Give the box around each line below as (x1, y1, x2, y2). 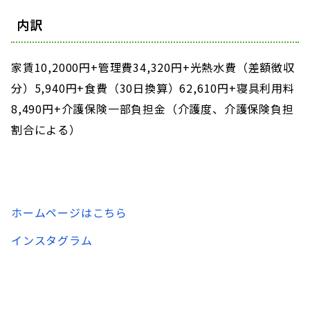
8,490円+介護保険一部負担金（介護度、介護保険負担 (11, 100, 294, 117)
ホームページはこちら (11, 203, 127, 221)
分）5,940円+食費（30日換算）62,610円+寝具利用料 (11, 79, 295, 96)
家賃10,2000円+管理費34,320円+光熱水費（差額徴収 (11, 58, 295, 75)
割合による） (11, 120, 81, 138)
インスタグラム (11, 231, 93, 248)
